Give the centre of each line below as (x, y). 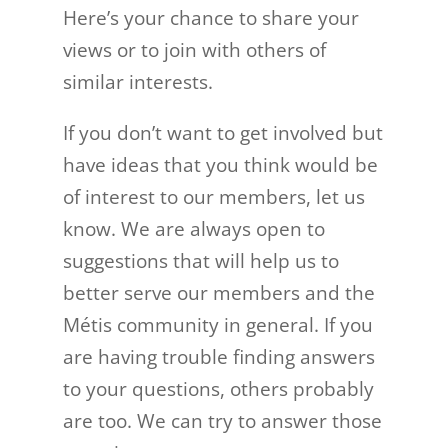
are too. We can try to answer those (222, 421)
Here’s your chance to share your (210, 18)
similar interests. (137, 82)
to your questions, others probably (218, 389)
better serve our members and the (218, 293)
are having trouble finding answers (218, 357)
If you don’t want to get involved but (222, 133)
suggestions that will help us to (200, 261)
